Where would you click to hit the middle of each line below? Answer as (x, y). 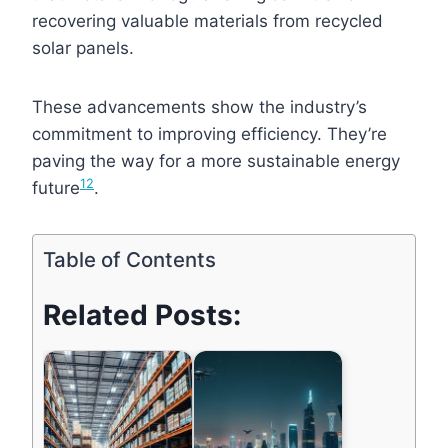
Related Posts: (142, 314)
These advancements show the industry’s (199, 106)
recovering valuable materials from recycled (207, 20)
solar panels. (83, 47)
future (56, 187)
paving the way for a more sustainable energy (216, 160)
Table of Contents (129, 259)
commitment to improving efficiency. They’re (209, 133)
